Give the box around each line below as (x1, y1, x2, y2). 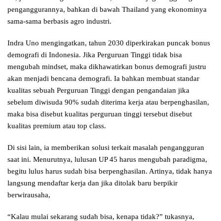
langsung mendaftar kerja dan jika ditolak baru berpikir (7, 179, 178, 187)
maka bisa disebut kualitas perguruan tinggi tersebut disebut (7, 110, 192, 118)
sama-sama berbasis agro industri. (7, 17, 111, 25)
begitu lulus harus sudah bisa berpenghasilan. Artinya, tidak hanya (7, 167, 212, 175)
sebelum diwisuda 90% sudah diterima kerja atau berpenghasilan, (7, 98, 209, 106)
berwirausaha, (7, 190, 50, 199)
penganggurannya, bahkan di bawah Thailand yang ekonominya (7, 5, 207, 13)
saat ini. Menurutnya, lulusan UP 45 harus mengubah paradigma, (7, 155, 207, 163)
